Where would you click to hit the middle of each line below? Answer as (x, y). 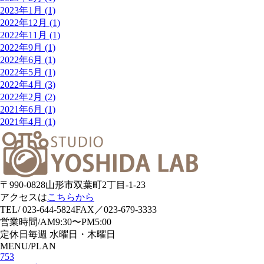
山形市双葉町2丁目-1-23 (95, 185)
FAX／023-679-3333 (116, 209)
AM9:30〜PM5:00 (76, 222)
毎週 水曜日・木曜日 (72, 234)
